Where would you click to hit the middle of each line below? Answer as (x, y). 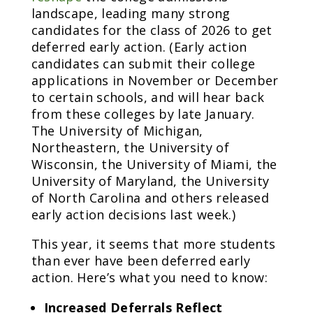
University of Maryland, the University (150, 181)
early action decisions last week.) (133, 214)
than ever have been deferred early (141, 260)
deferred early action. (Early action (139, 46)
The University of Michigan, (117, 130)
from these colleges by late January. (143, 114)
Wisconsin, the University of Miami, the (154, 164)
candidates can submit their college (143, 63)
